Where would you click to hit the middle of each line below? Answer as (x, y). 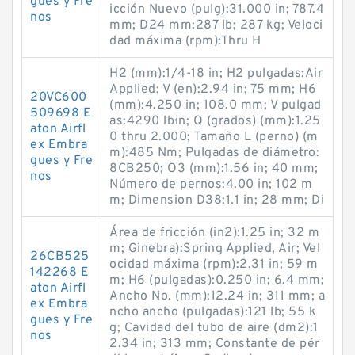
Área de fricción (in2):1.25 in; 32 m (214, 233)
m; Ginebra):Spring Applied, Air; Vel (215, 249)
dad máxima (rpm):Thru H (185, 41)
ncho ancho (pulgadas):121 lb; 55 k (213, 312)
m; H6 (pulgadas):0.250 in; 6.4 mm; (217, 281)
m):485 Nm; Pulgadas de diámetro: (214, 153)
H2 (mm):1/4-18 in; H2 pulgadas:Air (216, 74)
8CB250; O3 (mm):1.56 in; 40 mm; (214, 169)
